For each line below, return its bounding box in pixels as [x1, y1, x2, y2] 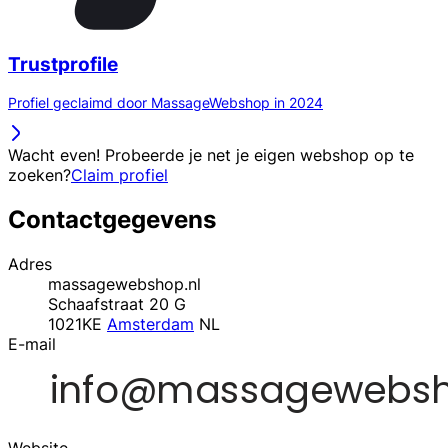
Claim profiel [71, 165, 168, 186]
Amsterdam [107, 314, 194, 335]
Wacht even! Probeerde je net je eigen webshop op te [8, 145, 414, 166]
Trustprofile [8, 52, 118, 76]
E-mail [8, 334, 56, 355]
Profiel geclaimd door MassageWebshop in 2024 [8, 94, 323, 112]
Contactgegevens [8, 205, 216, 235]
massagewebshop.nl [48, 274, 201, 295]
